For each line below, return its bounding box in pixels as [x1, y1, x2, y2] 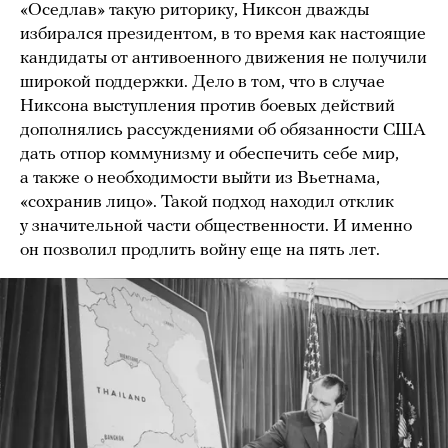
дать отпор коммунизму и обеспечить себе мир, [20, 144, 399, 164]
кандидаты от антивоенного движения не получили [20, 48, 427, 68]
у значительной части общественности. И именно [20, 216, 412, 236]
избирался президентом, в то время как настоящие [20, 24, 426, 44]
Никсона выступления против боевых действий [20, 96, 395, 116]
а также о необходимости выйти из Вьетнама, [20, 168, 380, 188]
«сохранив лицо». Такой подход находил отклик [20, 192, 394, 212]
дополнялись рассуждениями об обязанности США [20, 120, 426, 140]
